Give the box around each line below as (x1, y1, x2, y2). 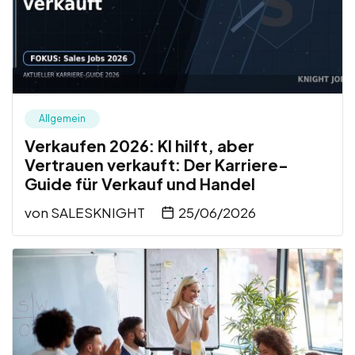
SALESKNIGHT (51, 203, 145, 221)
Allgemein (39, 112, 86, 124)
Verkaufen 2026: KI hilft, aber (25, 135, 254, 155)
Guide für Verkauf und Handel (25, 173, 255, 193)
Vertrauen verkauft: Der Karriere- (25, 154, 288, 174)
